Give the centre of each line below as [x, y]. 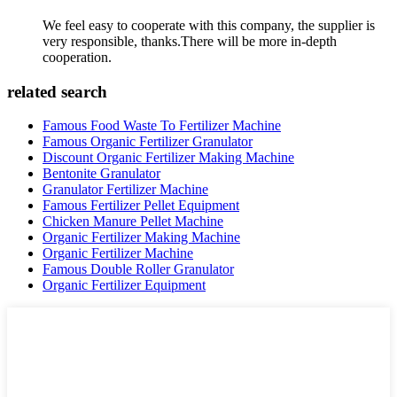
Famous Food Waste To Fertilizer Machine [162, 126]
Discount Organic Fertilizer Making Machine [168, 158]
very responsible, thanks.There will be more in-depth [190, 41]
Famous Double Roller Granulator [138, 269]
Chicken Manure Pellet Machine [133, 222]
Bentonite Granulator [101, 174]
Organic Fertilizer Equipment [124, 285]
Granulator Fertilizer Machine [125, 190]
